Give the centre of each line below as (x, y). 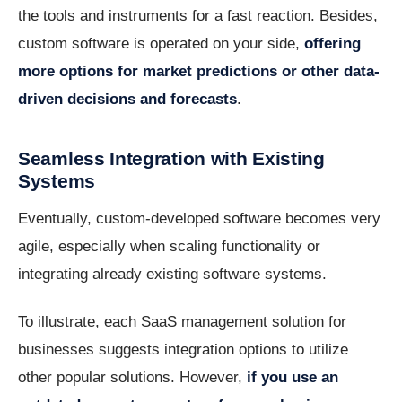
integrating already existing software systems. (172, 275)
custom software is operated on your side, (161, 44)
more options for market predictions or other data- (199, 72)
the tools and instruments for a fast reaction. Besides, (198, 16)
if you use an (293, 378)
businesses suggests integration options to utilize (183, 350)
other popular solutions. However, (132, 378)
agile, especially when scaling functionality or (169, 247)
